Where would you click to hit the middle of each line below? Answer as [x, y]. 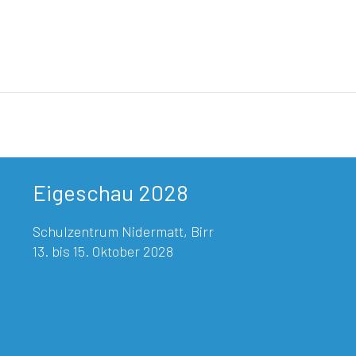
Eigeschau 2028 [110, 192]
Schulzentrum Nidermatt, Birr [123, 231]
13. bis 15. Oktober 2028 [103, 251]
